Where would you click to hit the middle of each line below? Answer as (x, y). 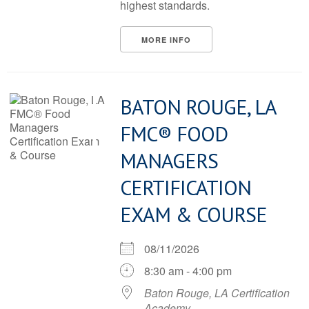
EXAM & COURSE (193, 214)
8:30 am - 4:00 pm (188, 271)
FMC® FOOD (174, 133)
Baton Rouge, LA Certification (217, 293)
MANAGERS (169, 160)
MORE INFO (166, 40)
